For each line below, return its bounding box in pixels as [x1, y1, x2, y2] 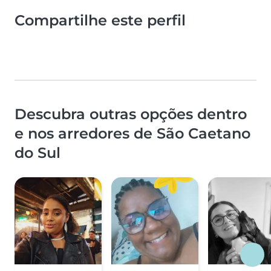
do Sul [15, 144, 60, 162]
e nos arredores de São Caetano [15, 125, 250, 143]
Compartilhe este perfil [15, 11, 186, 30]
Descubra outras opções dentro [15, 105, 247, 123]
